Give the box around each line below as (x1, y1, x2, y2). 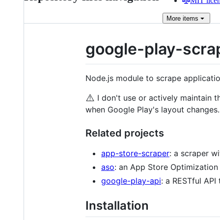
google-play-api (101, 175, 161, 186)
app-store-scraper (101, 148, 169, 158)
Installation (85, 198, 149, 213)
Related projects (85, 127, 164, 139)
